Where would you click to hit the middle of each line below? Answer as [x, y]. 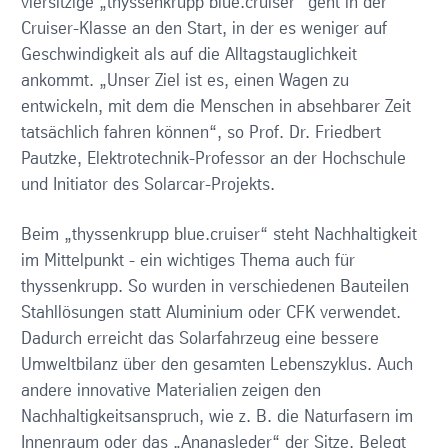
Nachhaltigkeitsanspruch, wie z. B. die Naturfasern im [216, 417]
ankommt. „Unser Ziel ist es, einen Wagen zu [184, 81]
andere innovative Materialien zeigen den [170, 391]
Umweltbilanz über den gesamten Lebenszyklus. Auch [216, 365]
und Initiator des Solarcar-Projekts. [147, 185]
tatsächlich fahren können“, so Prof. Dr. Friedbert [200, 133]
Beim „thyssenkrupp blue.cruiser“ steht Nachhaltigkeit [218, 235]
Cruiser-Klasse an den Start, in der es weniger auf [203, 29]
